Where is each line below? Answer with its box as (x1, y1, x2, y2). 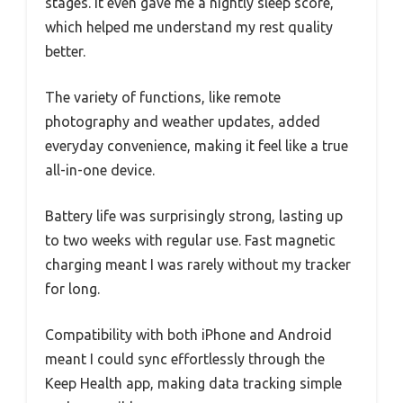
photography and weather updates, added (45, 112, 320, 130)
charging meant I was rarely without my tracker (45, 255, 351, 273)
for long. (45, 280, 100, 297)
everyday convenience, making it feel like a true (45, 137, 348, 154)
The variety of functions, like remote (45, 88, 281, 105)
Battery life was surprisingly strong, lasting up (45, 207, 343, 224)
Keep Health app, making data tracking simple (45, 374, 342, 391)
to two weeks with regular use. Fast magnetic (45, 231, 336, 248)
